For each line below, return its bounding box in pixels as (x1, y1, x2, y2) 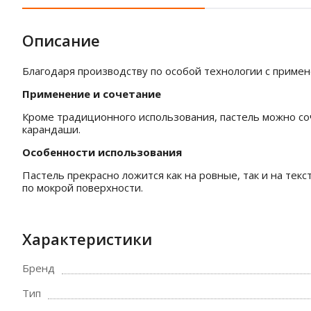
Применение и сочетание (22, 87, 161, 101)
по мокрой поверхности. (22, 180, 143, 194)
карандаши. (22, 122, 81, 136)
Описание (22, 30, 100, 51)
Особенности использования (22, 145, 182, 159)
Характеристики (22, 228, 152, 249)
